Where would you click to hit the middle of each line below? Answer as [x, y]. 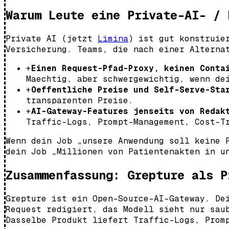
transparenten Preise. [80, 100]
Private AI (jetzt [52, 38]
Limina [113, 38]
